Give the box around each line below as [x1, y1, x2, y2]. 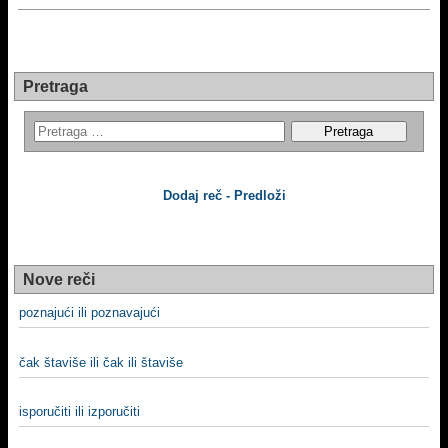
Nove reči [23, 271, 95, 288]
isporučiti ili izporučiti [19, 404, 140, 419]
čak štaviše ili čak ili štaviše [19, 354, 183, 370]
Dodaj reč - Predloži [162, 188, 286, 203]
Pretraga [23, 78, 88, 95]
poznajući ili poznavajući [19, 305, 160, 320]
